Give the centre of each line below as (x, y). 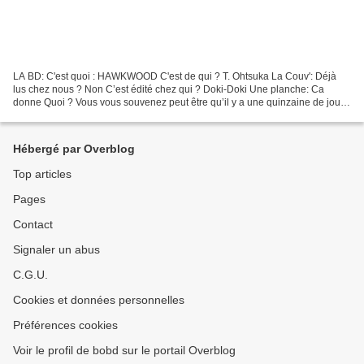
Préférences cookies (65, 325)
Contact (33, 224)
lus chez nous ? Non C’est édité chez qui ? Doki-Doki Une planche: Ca (169, 89)
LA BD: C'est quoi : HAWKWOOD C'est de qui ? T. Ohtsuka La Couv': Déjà (175, 76)
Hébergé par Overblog (74, 149)
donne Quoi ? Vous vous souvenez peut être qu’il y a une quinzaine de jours (181, 102)
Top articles (42, 174)
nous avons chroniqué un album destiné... (105, 115)
